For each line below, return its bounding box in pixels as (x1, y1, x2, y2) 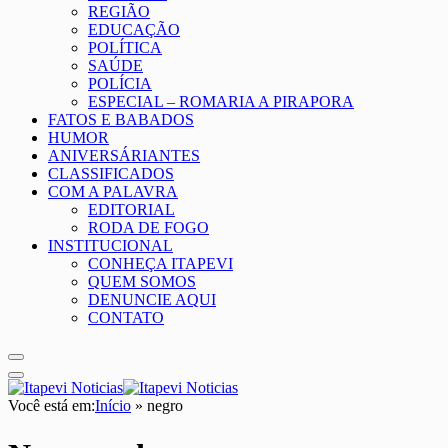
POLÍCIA (88, 75, 152, 93)
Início (95, 397, 131, 415)
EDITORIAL (88, 201, 175, 219)
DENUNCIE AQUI (88, 291, 216, 309)
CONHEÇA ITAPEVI (88, 255, 233, 273)
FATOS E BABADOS (48, 111, 194, 129)
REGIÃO (88, 3, 150, 21)
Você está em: (8, 397, 95, 415)
